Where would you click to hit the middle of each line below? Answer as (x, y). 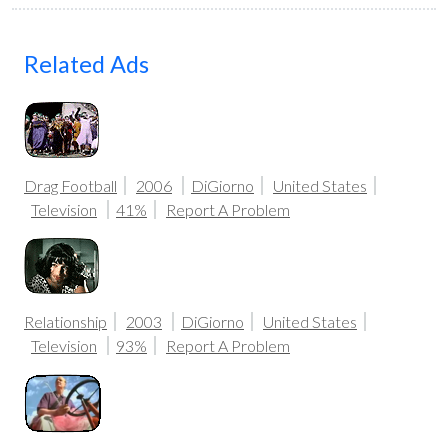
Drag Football (70, 185)
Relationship (65, 321)
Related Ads (86, 63)
